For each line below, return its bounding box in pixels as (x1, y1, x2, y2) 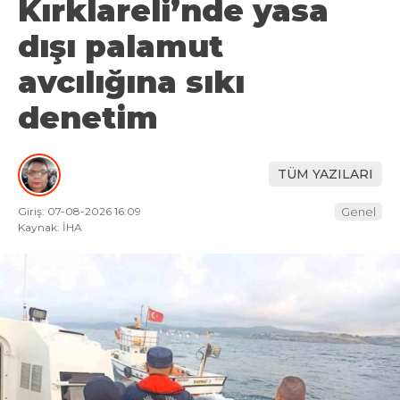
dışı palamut (18, 27, 223, 65)
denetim (18, 98, 158, 137)
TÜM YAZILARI (278, 166, 373, 183)
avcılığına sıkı (18, 62, 245, 101)
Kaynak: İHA (18, 220, 82, 234)
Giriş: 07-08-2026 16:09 (18, 204, 141, 218)
